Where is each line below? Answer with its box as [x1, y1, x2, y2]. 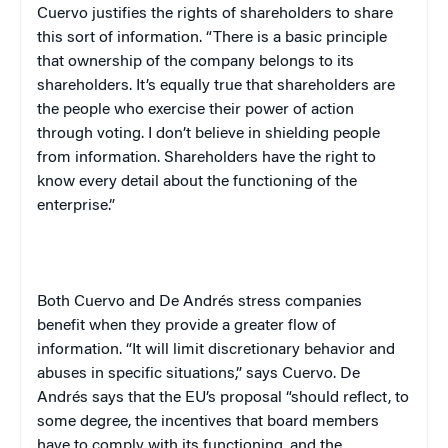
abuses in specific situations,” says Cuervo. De [37, 365, 360, 382]
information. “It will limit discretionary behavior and [37, 341, 395, 358]
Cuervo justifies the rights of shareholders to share [37, 5, 393, 22]
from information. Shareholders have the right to [37, 149, 376, 166]
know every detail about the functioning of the [37, 173, 357, 190]
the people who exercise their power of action [37, 101, 354, 118]
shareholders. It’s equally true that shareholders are [37, 77, 395, 94]
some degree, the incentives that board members [37, 413, 379, 430]
